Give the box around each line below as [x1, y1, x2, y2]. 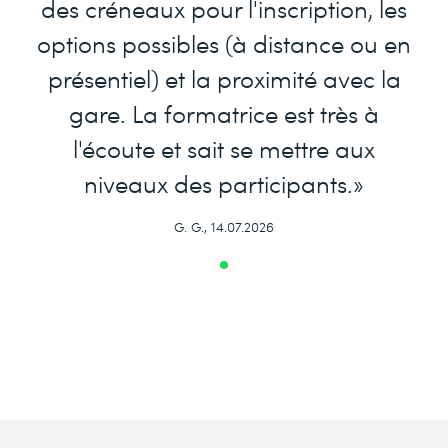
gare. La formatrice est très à [69, 97, 379, 130]
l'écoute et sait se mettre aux [73, 132, 375, 165]
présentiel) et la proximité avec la [47, 62, 401, 95]
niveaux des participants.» [84, 167, 364, 200]
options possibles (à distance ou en [37, 27, 411, 60]
